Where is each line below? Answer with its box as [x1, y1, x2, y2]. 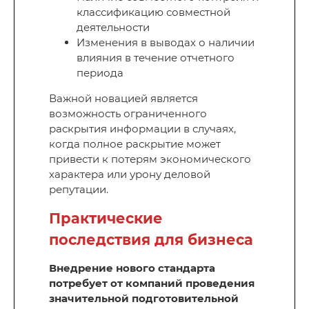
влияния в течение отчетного [77, 51, 235, 65]
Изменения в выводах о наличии [77, 36, 255, 50]
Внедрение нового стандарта [49, 261, 215, 275]
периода [77, 66, 123, 80]
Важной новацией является [49, 92, 198, 106]
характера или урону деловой [49, 168, 210, 181]
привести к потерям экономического [49, 152, 251, 166]
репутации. [49, 183, 108, 197]
